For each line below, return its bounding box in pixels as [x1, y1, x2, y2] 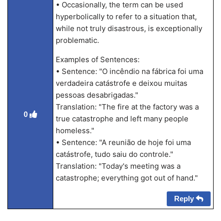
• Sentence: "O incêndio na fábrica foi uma [55, 67, 203, 76]
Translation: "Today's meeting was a [55, 161, 181, 171]
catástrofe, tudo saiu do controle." [55, 149, 173, 159]
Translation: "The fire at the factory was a [55, 102, 199, 111]
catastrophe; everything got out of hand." [55, 173, 198, 183]
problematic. [55, 36, 99, 45]
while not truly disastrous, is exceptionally [55, 24, 202, 33]
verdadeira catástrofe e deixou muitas [55, 78, 187, 88]
